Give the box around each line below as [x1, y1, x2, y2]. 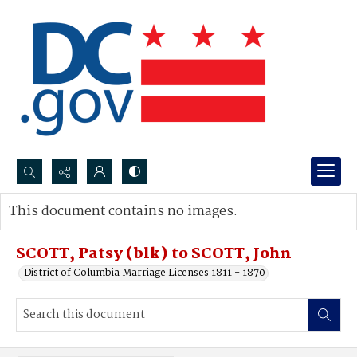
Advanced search [25, 219, 107, 236]
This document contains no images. [9, 201, 237, 222]
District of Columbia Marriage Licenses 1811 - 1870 [24, 265, 265, 281]
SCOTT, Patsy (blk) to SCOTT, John [16, 242, 292, 266]
